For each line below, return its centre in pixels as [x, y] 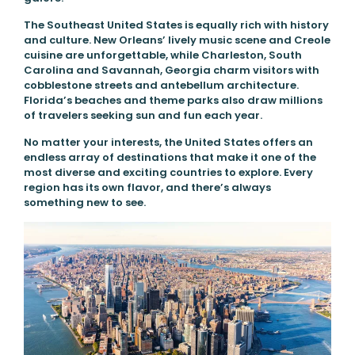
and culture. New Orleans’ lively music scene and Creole [177, 40]
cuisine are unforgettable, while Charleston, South [162, 55]
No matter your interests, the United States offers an [168, 143]
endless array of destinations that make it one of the [170, 158]
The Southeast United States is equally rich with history [176, 25]
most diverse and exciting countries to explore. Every [168, 173]
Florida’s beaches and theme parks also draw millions [173, 101]
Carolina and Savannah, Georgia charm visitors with [171, 71]
